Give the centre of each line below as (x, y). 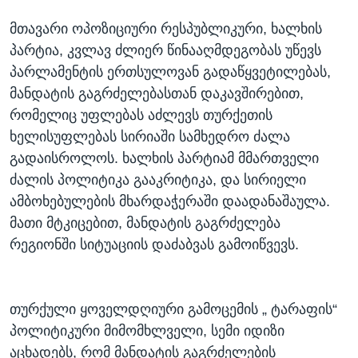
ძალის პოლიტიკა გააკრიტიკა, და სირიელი (158, 180)
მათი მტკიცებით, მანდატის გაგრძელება (145, 223)
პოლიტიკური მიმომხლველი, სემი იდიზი (147, 331)
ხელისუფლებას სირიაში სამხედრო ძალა (150, 137)
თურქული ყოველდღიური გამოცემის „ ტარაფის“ (173, 310)
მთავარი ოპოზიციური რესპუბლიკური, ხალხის (166, 29)
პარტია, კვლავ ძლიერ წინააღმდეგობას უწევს (165, 51)
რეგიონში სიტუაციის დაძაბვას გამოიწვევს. (154, 245)
